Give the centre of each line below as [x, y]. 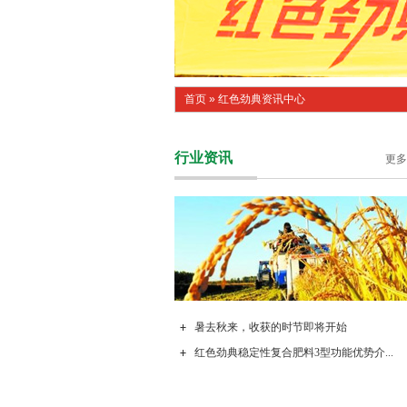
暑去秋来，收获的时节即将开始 [271, 327]
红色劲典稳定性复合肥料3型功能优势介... [294, 352]
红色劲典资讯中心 [262, 99]
